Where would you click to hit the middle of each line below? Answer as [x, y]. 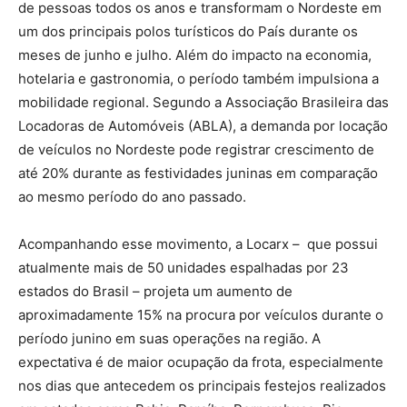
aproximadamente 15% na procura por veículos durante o [201, 314]
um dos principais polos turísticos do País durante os [188, 31]
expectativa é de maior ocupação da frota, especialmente [201, 362]
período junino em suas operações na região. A [169, 338]
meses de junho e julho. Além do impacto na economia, [195, 55]
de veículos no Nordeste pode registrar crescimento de [196, 149]
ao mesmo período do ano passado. [132, 196]
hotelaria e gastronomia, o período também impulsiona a [199, 78]
